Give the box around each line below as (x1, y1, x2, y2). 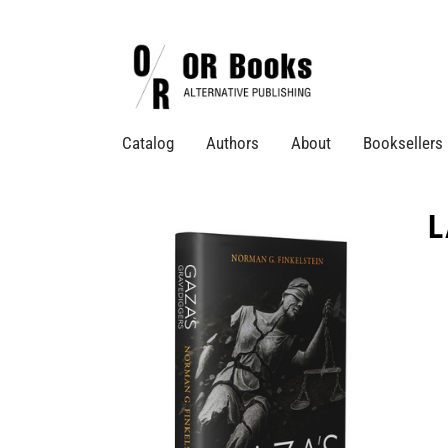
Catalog (122, 133, 174, 154)
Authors (206, 133, 259, 154)
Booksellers (363, 133, 443, 154)
